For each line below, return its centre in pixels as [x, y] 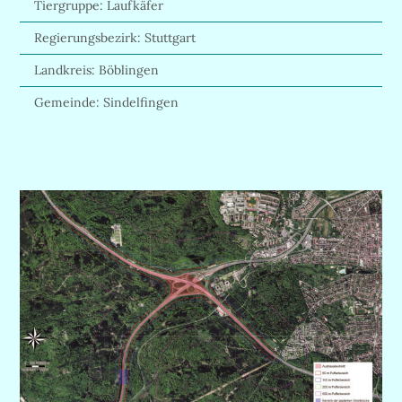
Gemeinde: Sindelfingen [106, 102]
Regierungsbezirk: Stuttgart [114, 37]
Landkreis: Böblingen [96, 70]
